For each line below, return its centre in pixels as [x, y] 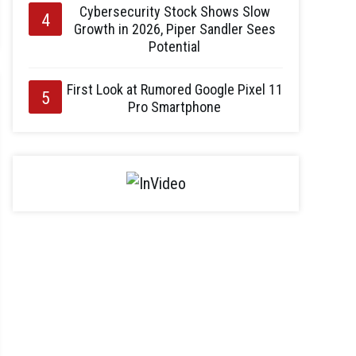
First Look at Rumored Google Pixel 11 [174, 89]
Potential [174, 46]
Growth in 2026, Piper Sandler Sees [174, 29]
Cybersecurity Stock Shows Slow [174, 12]
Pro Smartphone [174, 107]
